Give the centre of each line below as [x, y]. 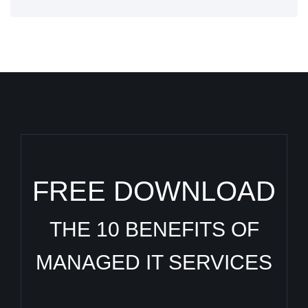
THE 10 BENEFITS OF [154, 229]
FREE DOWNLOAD [154, 191]
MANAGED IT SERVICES [154, 262]
